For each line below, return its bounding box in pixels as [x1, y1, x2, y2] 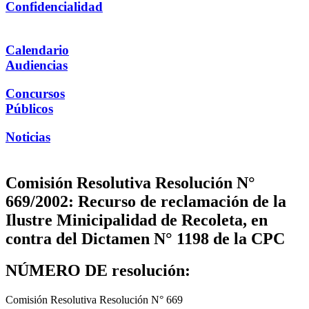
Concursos [6, 86, 65, 101]
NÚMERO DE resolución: [6, 261, 190, 280]
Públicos [6, 101, 53, 116]
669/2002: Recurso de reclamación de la [6, 192, 286, 210]
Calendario [6, 43, 69, 58]
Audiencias [6, 58, 68, 73]
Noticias [6, 129, 50, 144]
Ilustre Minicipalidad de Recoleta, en [6, 210, 268, 229]
